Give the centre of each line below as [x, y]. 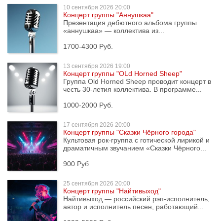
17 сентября [81, 125]
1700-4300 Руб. [88, 46]
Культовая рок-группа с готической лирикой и [136, 140]
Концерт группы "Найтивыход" [112, 191]
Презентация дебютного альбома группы [130, 23]
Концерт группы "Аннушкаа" [108, 15]
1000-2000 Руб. [88, 105]
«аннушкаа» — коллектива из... [114, 31]
